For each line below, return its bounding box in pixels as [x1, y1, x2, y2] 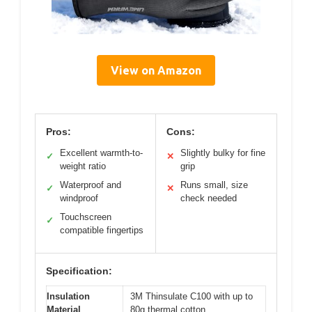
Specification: [46, 265, 112, 276]
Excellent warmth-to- [60, 147, 143, 158]
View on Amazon [111, 63, 201, 77]
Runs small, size [180, 179, 248, 190]
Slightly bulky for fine [180, 147, 265, 158]
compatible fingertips [60, 224, 143, 235]
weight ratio [60, 160, 106, 171]
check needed [180, 192, 237, 203]
